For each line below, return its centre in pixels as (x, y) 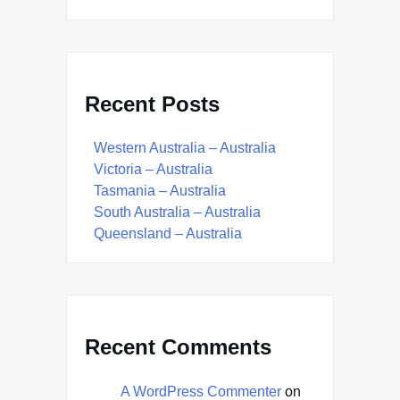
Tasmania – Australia (160, 191)
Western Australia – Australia (185, 148)
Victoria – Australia (153, 170)
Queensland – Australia (168, 234)
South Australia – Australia (177, 212)
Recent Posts (152, 104)
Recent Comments (178, 347)
